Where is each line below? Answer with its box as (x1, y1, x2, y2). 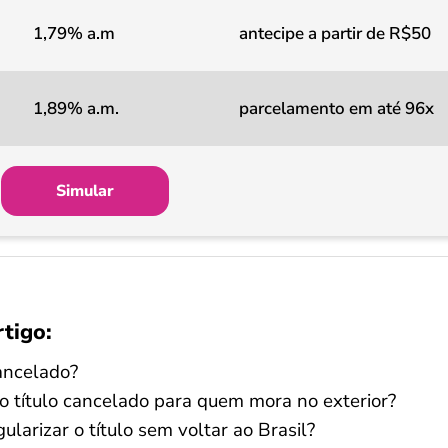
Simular (56, 180, 114, 202)
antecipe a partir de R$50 (239, 22, 431, 45)
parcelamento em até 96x (239, 97, 434, 120)
